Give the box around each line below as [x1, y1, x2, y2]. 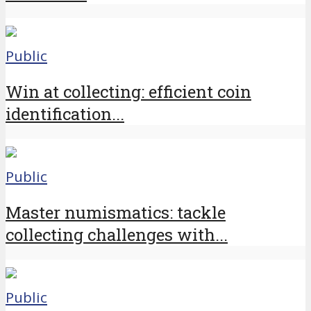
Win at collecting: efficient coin [6, 81, 251, 103]
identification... [6, 103, 124, 126]
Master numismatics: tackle [6, 201, 226, 224]
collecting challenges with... [6, 223, 228, 246]
